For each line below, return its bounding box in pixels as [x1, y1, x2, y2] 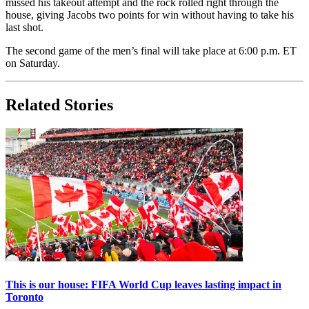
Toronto [6, 291, 43, 303]
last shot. [6, 21, 46, 34]
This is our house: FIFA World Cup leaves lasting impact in [6, 279, 281, 291]
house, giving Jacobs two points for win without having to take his [6, 9, 294, 21]
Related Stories [6, 96, 113, 114]
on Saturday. [6, 57, 60, 70]
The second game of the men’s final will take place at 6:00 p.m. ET [6, 45, 297, 57]
